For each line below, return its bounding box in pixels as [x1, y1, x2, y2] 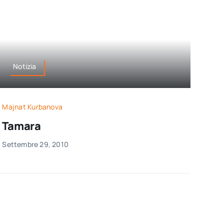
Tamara [2, 118, 41, 133]
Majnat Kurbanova [2, 101, 63, 111]
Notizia [13, 61, 36, 71]
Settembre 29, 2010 [2, 139, 69, 149]
